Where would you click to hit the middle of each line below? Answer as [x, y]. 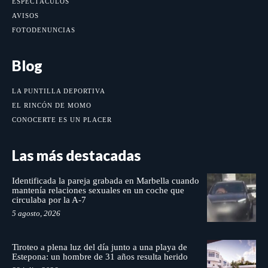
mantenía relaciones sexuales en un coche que [98, 190]
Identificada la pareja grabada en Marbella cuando [106, 180]
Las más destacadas [76, 155]
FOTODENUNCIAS [44, 30]
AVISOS [25, 15]
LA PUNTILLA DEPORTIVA [59, 91]
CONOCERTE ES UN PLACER [62, 119]
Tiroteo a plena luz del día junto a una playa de [100, 247]
